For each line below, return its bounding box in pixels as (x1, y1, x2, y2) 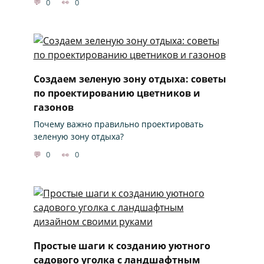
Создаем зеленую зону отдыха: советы (33, 72, 226, 85)
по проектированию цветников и (33, 86, 200, 100)
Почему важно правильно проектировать (33, 118, 203, 130)
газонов (33, 100, 74, 114)
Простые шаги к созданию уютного (33, 239, 210, 252)
